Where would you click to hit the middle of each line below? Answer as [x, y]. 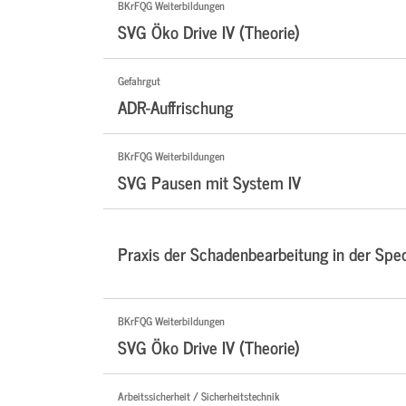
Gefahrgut [139, 81]
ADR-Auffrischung [175, 107]
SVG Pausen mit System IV [209, 182]
